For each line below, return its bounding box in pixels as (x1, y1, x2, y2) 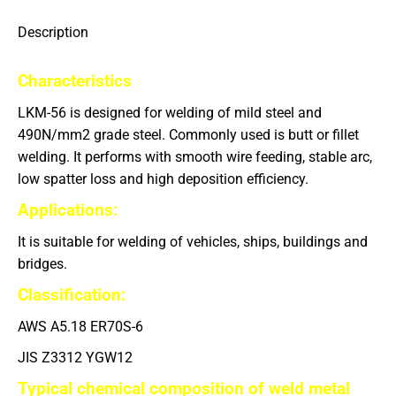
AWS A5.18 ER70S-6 (18, 318, 143, 335)
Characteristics (18, 71, 132, 91)
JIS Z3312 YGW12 (18, 349, 133, 366)
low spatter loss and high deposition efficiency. (18, 171, 308, 187)
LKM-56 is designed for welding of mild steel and (18, 104, 322, 121)
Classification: (18, 285, 126, 305)
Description (18, 24, 88, 41)
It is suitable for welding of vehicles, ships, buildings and (18, 233, 368, 250)
